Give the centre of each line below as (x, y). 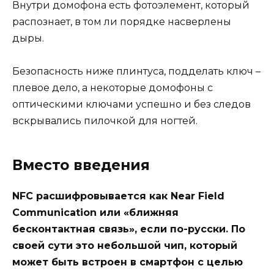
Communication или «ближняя (95, 213)
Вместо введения (81, 165)
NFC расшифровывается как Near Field (118, 196)
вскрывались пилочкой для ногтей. (105, 121)
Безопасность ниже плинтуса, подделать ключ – (136, 72)
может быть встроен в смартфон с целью (128, 262)
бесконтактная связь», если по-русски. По (129, 229)
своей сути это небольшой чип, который (125, 246)
